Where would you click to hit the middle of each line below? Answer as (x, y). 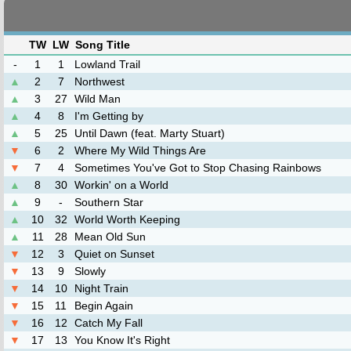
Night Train (101, 288)
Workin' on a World (121, 185)
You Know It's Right (122, 340)
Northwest (100, 81)
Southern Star (109, 202)
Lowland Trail (107, 64)
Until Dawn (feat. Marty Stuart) (150, 133)
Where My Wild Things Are (140, 150)
